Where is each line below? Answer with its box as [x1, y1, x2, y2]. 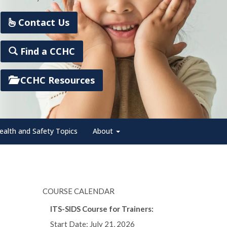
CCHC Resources [18, 74, 95, 86]
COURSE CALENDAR [42, 186, 115, 196]
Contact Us [16, 16, 69, 28]
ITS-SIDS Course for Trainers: [50, 204, 154, 213]
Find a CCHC [18, 45, 75, 57]
